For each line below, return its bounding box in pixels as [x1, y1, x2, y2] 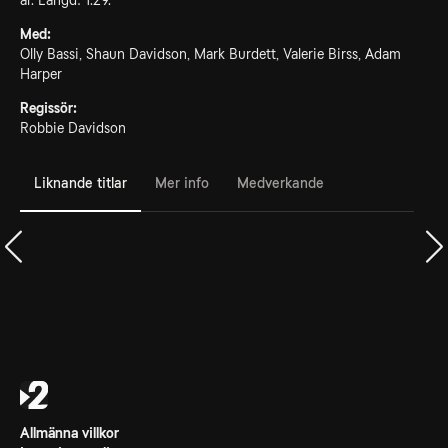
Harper [20, 66, 62, 82]
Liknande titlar [34, 174, 127, 191]
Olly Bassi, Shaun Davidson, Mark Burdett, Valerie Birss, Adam [20, 46, 401, 62]
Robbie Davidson [20, 120, 126, 136]
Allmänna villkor [20, 425, 119, 441]
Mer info [155, 174, 209, 191]
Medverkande [237, 174, 324, 191]
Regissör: [20, 100, 77, 116]
